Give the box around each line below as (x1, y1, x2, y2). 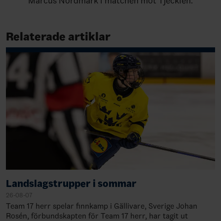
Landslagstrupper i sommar (6, 178, 137, 190)
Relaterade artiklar (6, 29, 110, 43)
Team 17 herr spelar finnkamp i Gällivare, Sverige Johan (6, 201, 197, 211)
